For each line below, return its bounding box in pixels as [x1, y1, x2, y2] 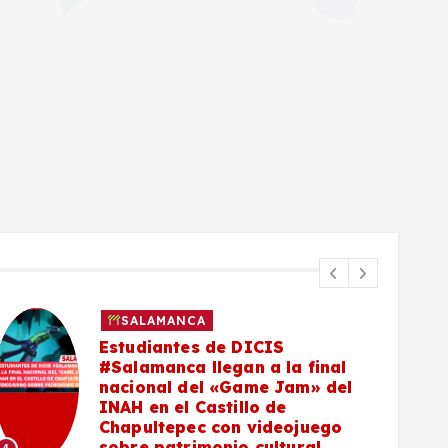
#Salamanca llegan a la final [99, 356, 347, 377]
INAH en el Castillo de [99, 396, 287, 417]
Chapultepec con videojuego [99, 416, 343, 437]
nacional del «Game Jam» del [99, 376, 353, 397]
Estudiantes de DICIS [99, 336, 285, 357]
